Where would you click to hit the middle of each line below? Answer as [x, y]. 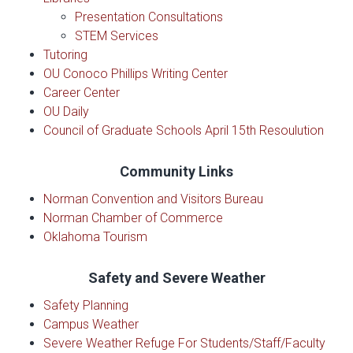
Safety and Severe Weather [176, 278]
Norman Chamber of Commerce [133, 218]
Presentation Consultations [149, 17]
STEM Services [117, 36]
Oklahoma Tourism [95, 237]
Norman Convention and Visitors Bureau [153, 199]
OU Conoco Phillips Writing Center [136, 74]
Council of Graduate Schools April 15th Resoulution [184, 131]
